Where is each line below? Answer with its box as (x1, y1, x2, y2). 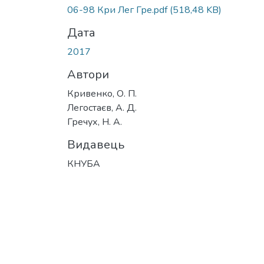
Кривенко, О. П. (67, 87, 137, 100)
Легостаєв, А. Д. (67, 101, 137, 114)
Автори (67, 66, 109, 82)
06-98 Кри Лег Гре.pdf (67, 3, 170, 16)
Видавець (67, 136, 124, 153)
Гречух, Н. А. (67, 115, 122, 128)
